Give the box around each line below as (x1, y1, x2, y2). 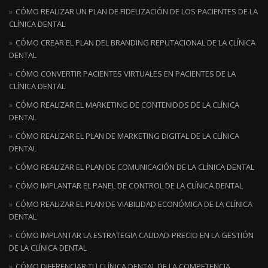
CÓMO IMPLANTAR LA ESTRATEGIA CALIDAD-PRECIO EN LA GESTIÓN (16, 230, 254, 240)
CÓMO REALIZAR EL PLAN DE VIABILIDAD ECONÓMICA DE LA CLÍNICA (16, 199, 252, 209)
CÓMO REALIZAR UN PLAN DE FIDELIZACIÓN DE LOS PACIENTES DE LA (16, 6, 258, 17)
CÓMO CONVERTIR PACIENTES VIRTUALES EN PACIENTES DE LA (16, 68, 236, 79)
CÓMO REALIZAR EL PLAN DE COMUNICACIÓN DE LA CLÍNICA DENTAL (16, 162, 254, 172)
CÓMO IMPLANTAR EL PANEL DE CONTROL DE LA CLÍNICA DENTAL (16, 180, 243, 191)
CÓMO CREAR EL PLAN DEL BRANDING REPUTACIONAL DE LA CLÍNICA (16, 37, 255, 48)
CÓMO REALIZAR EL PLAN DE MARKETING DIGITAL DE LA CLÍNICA (16, 130, 239, 141)
